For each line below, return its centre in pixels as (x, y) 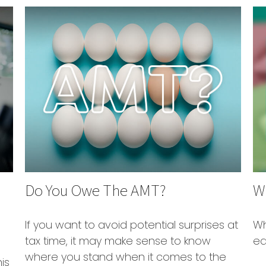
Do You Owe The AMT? (96, 190)
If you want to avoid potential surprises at (132, 224)
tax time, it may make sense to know (118, 240)
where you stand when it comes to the (126, 256)
